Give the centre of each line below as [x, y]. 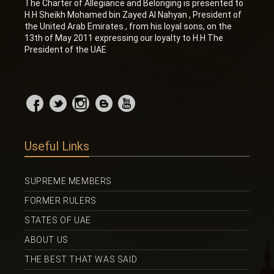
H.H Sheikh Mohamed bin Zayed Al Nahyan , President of [133, 14]
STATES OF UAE [58, 220]
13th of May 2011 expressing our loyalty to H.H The [124, 38]
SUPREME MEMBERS [68, 181]
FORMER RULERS [61, 200]
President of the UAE [65, 49]
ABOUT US [46, 239]
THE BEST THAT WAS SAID [81, 259]
